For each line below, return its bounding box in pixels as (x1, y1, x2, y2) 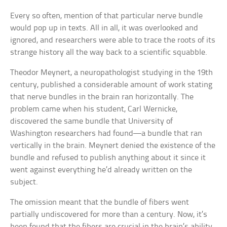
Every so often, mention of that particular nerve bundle (10, 12, 203, 21)
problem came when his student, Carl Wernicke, (10, 105, 178, 114)
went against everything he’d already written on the (10, 166, 193, 175)
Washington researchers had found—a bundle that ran (10, 129, 203, 138)
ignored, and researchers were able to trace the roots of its (10, 36, 216, 45)
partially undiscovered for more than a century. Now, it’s (10, 210, 208, 219)
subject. (10, 178, 39, 187)
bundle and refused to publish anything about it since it (10, 154, 206, 163)
